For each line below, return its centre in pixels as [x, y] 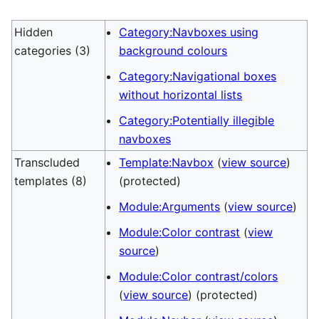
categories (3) [53, 51]
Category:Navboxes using [189, 32]
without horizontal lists [181, 95]
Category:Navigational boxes [198, 76]
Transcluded [47, 162]
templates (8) [51, 181]
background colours [173, 51]
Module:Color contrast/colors [199, 276]
